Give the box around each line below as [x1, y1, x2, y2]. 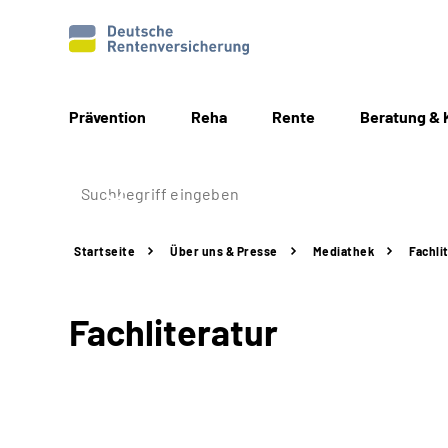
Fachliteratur [69, 310, 278, 353]
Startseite [74, 244, 135, 258]
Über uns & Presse [170, 244, 278, 258]
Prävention [69, 107, 146, 126]
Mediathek [312, 244, 374, 258]
